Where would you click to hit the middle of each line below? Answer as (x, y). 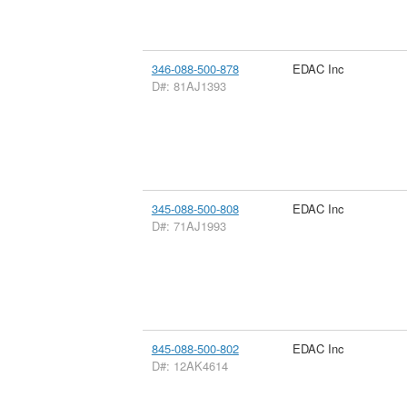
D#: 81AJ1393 (189, 85)
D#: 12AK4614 (189, 365)
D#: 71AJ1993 (189, 225)
